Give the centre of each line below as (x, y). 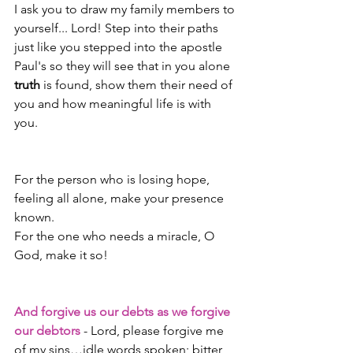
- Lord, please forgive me (154, 331)
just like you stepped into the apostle (120, 47)
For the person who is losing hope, (113, 180)
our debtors (47, 331)
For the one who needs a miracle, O (116, 236)
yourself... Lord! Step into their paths (118, 28)
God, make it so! (61, 255)
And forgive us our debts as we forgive (124, 312)
